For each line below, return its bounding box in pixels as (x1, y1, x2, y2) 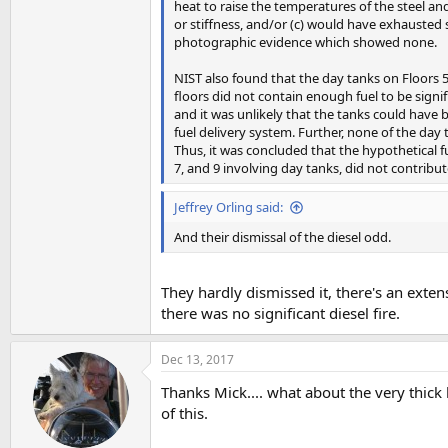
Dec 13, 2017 (161, 350, 234, 368)
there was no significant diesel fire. (161, 302, 400, 323)
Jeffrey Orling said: (174, 198, 283, 216)
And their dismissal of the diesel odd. (174, 228, 391, 246)
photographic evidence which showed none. (174, 32, 437, 51)
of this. (161, 402, 208, 423)
